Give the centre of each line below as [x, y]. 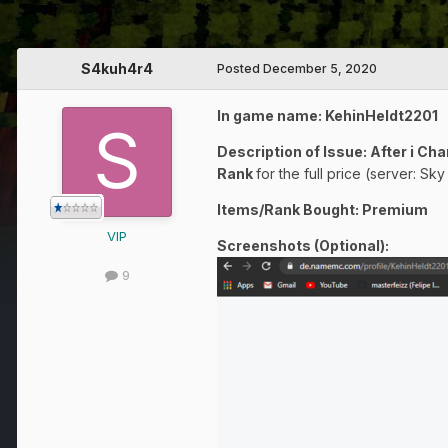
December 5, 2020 [320, 69]
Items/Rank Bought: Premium [322, 210]
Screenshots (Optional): [303, 246]
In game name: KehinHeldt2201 [327, 116]
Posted [240, 69]
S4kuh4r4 [117, 69]
